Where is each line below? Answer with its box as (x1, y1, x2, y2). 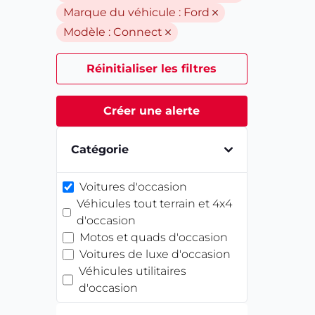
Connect (113, 25, 162, 39)
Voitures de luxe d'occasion (79, 247, 231, 261)
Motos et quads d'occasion (79, 231, 228, 244)
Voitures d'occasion (79, 180, 187, 193)
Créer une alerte (103, 104, 200, 117)
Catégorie (71, 143, 129, 156)
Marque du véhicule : (63, 6, 184, 19)
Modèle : (63, 25, 113, 39)
